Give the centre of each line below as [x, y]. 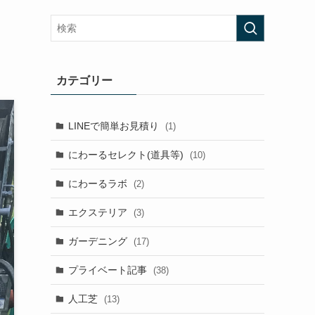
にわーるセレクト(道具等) [127, 154]
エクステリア [99, 212]
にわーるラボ [99, 183]
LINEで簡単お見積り [115, 126]
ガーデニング [99, 241]
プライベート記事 [109, 270]
